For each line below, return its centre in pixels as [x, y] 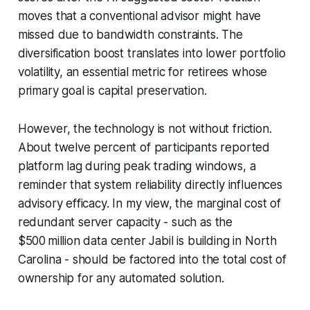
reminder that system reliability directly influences [150, 184]
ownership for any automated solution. [121, 278]
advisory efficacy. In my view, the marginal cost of [149, 203]
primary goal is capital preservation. [112, 90]
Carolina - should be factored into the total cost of [152, 259]
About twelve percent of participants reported [144, 147]
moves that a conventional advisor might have [139, 16]
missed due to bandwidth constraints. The [130, 34]
